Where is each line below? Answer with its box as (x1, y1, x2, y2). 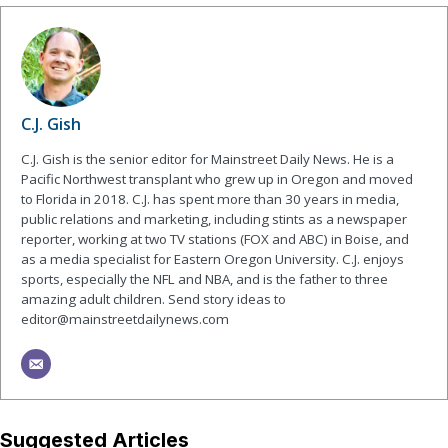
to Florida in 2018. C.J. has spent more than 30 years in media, (21, 189, 400, 208)
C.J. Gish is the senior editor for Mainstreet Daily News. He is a (21, 149, 395, 168)
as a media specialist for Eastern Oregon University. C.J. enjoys (21, 249, 405, 268)
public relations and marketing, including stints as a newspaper (21, 209, 408, 228)
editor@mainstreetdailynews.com (21, 309, 230, 328)
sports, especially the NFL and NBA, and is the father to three (21, 269, 389, 288)
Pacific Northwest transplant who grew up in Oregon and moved (21, 169, 414, 188)
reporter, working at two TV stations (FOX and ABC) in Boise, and (21, 229, 410, 248)
